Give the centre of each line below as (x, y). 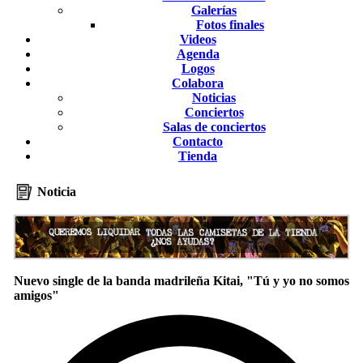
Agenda (198, 54)
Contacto (198, 141)
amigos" (36, 295)
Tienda (198, 156)
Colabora (198, 83)
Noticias (214, 98)
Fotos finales (230, 25)
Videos (198, 39)
